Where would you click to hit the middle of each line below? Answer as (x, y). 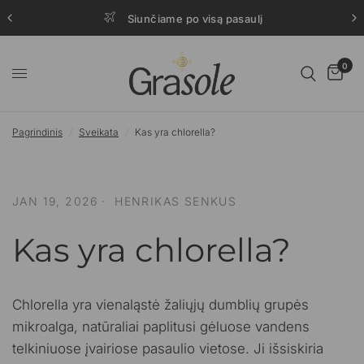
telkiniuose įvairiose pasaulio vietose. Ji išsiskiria (168, 349)
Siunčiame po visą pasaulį (195, 19)
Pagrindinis (37, 132)
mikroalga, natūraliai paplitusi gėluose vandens (161, 327)
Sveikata (99, 132)
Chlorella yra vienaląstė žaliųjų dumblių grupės (161, 305)
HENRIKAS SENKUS (176, 201)
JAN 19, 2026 (55, 201)
